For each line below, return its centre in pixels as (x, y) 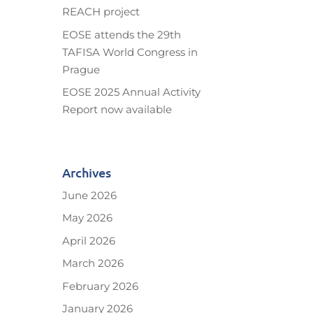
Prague (81, 69)
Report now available (117, 110)
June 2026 (90, 195)
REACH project (101, 12)
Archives (87, 172)
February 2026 (101, 286)
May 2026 (88, 218)
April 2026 (89, 240)
